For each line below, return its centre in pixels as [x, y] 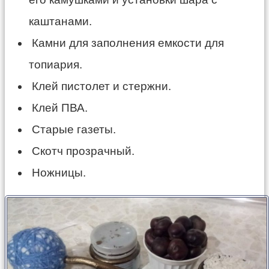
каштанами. [60, 21]
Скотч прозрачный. [82, 151]
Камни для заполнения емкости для [126, 43]
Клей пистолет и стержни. [100, 86]
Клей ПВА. [58, 107]
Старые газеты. [72, 129]
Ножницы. [57, 172]
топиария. [56, 64]
